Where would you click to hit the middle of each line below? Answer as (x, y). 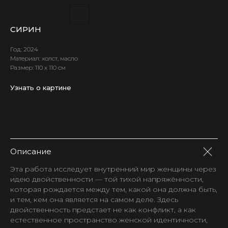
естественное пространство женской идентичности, (109, 220)
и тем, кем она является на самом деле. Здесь (94, 199)
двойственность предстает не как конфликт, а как (103, 210)
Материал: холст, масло (44, 58)
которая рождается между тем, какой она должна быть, (114, 189)
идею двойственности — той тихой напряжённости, (107, 179)
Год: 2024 (24, 49)
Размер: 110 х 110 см (38, 67)
